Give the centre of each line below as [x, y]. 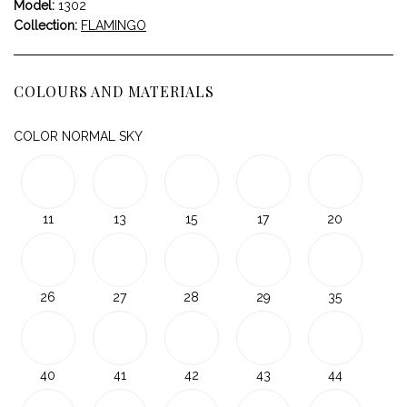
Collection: [45, 25]
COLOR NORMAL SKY [78, 136]
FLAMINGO [114, 25]
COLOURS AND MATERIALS [114, 91]
